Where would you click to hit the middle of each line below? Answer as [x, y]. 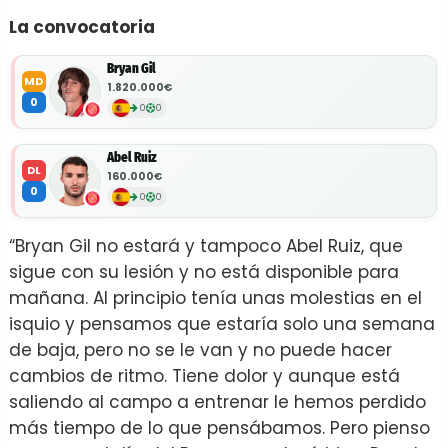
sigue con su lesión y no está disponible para [204, 271]
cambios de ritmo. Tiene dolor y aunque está [204, 375]
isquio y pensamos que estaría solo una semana [222, 323]
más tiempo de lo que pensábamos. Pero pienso [219, 427]
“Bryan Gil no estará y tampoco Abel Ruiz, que [206, 245]
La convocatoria [82, 26]
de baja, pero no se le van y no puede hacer [200, 349]
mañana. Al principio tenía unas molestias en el [215, 297]
